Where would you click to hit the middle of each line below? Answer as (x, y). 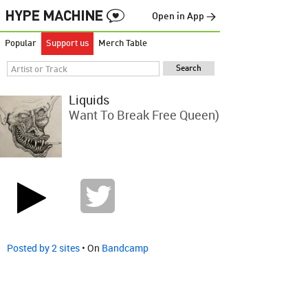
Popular (21, 44)
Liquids (89, 100)
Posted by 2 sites (43, 248)
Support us (67, 44)
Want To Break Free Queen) (144, 115)
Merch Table (123, 44)
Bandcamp (125, 248)
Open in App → (184, 16)
